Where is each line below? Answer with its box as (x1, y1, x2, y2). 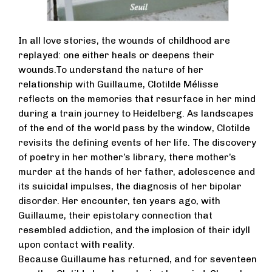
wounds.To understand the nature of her (18, 64, 203, 76)
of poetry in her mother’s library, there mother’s (18, 152, 236, 163)
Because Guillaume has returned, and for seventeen (18, 254, 257, 265)
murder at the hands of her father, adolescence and (18, 166, 255, 178)
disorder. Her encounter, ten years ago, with (18, 195, 220, 207)
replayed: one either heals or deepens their (18, 50, 214, 61)
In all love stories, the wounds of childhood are (18, 35, 230, 47)
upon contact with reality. (18, 239, 135, 251)
